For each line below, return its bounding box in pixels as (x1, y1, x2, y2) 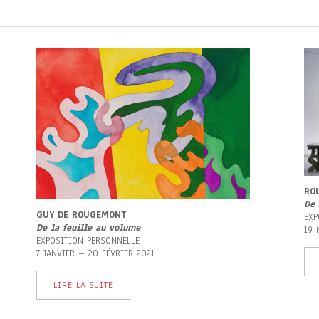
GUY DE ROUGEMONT (36, 209, 127, 221)
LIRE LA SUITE (53, 279, 113, 291)
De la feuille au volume (36, 221, 140, 234)
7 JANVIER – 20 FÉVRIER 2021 (36, 247, 155, 260)
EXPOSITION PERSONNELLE (36, 234, 140, 247)
